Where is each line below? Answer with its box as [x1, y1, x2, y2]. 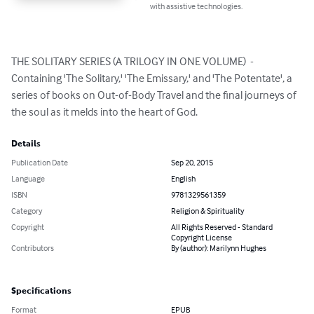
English [171, 173, 196, 184]
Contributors [11, 243, 54, 254]
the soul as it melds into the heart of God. [11, 104, 198, 119]
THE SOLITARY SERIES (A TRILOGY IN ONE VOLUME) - [11, 54, 256, 69]
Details [11, 139, 41, 149]
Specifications [11, 286, 71, 296]
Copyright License [171, 232, 232, 243]
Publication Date [11, 157, 68, 168]
